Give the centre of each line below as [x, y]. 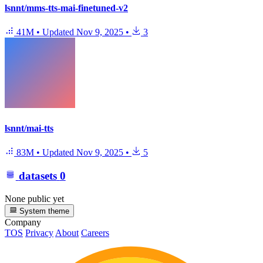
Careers [95, 233]
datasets [38, 176]
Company [23, 222]
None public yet [34, 199]
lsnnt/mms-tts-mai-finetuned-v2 [66, 8]
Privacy [39, 233]
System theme [43, 211]
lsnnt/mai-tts [29, 128]
